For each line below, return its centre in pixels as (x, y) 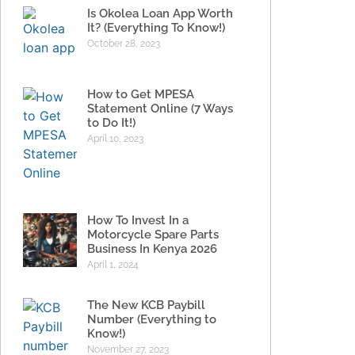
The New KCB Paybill (147, 305)
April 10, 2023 (116, 139)
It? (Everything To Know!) (157, 27)
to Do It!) (112, 123)
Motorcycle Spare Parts (153, 234)
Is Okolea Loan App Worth (160, 13)
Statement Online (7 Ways (160, 109)
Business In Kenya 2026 (153, 248)
